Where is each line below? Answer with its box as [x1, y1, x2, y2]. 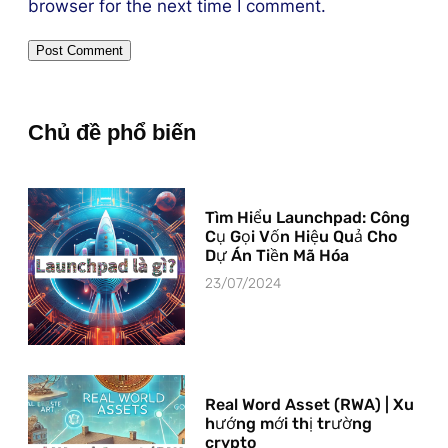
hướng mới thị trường [204, 414, 372, 434]
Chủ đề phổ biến [28, 120, 196, 146]
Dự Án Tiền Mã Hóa [204, 246, 349, 266]
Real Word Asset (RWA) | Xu [204, 395, 414, 415]
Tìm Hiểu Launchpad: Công [204, 208, 410, 228]
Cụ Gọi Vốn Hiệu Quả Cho [204, 227, 397, 247]
